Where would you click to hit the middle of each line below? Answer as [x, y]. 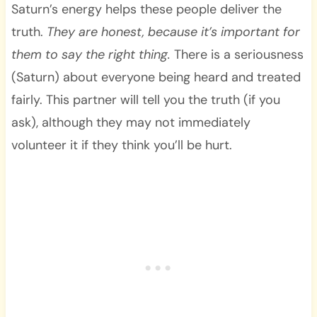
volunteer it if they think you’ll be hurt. [121, 145]
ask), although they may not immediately [131, 122]
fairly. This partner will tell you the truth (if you [145, 99]
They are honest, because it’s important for [173, 31]
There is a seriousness [237, 54]
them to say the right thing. [91, 54]
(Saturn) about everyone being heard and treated [156, 77]
